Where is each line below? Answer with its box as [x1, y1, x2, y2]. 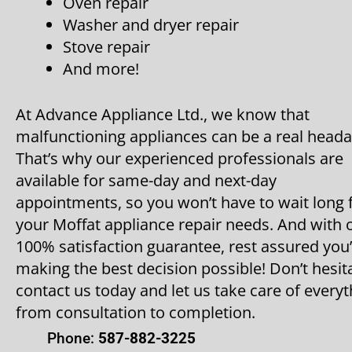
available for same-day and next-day [16, 169, 277, 191]
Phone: [47, 328, 98, 347]
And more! [63, 57, 139, 79]
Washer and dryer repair [63, 13, 239, 35]
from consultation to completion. [16, 301, 255, 323]
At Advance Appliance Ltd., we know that [16, 103, 310, 125]
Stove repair [63, 35, 150, 57]
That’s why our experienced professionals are [16, 147, 343, 169]
